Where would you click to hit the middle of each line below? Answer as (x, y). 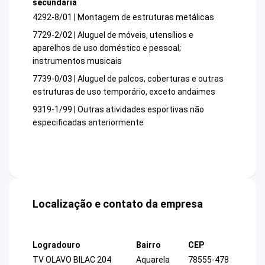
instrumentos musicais (77, 61)
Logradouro (56, 245)
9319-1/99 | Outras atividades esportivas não (118, 110)
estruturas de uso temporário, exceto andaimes (124, 92)
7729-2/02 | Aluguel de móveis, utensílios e (113, 35)
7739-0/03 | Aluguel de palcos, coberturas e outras (128, 79)
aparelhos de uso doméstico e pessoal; (107, 48)
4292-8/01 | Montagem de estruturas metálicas (123, 17)
